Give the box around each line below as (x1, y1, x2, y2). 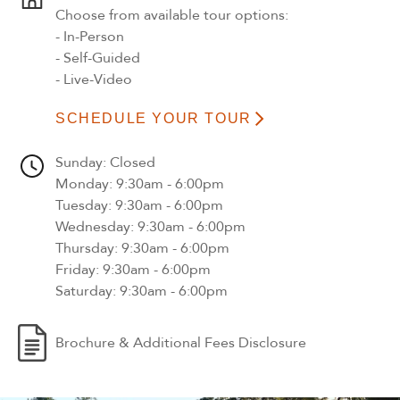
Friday (55, 259, 96, 279)
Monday (55, 173, 109, 194)
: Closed (103, 152, 155, 172)
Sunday (55, 152, 103, 172)
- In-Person (55, 26, 124, 46)
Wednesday (55, 216, 130, 237)
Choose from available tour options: (55, 4, 288, 25)
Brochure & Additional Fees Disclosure (55, 332, 306, 353)
